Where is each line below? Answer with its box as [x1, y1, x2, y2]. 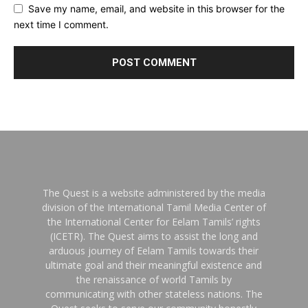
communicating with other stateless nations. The [45, 287, 263, 300]
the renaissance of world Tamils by [76, 272, 232, 286]
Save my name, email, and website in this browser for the [28, 3, 285, 15]
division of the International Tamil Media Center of [41, 200, 266, 214]
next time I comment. [14, 18, 109, 30]
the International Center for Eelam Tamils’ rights [47, 214, 261, 228]
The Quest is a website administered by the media [42, 186, 265, 199]
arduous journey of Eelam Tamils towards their [49, 243, 259, 257]
